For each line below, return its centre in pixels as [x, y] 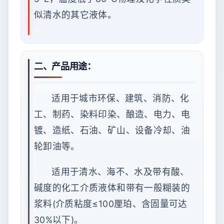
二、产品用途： [65, 66]
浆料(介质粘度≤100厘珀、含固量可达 [111, 203]
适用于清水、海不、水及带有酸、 [120, 171]
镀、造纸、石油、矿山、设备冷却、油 [112, 130]
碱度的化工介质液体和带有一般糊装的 [112, 187]
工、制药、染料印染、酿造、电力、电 [112, 114]
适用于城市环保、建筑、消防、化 [120, 98]
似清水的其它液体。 [75, 14]
